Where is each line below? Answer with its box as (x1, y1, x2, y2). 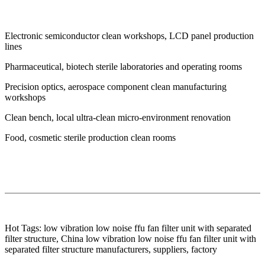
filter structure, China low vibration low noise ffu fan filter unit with (5, 234, 256, 244)
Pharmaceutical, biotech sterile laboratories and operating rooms (5, 62, 242, 72)
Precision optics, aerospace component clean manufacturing (5, 82, 227, 92)
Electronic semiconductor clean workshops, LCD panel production (5, 31, 254, 41)
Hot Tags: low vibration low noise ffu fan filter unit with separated (5, 223, 251, 234)
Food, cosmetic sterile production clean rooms (5, 132, 176, 143)
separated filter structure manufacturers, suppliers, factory (5, 244, 217, 255)
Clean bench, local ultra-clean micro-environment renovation (5, 112, 231, 123)
